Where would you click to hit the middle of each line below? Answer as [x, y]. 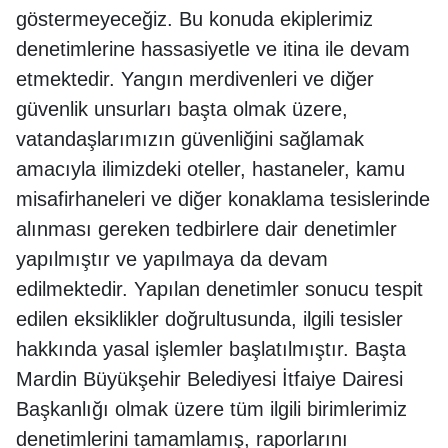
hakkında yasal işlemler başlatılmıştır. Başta [211, 348]
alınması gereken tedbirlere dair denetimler [206, 228]
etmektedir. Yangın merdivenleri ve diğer [195, 78]
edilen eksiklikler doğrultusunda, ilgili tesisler [209, 318]
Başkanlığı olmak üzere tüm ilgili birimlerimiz [211, 408]
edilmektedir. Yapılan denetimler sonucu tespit [219, 288]
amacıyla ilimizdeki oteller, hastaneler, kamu [210, 168]
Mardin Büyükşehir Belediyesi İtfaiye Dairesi [209, 378]
